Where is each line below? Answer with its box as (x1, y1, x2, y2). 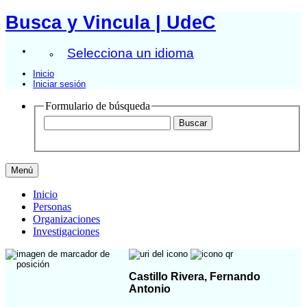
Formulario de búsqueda (45, 99, 150, 112)
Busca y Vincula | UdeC (5, 12, 216, 33)
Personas (33, 201, 71, 213)
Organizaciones (33, 213, 100, 225)
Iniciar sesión (33, 78, 86, 89)
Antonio (129, 282, 171, 295)
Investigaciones (33, 225, 99, 238)
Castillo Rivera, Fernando (129, 270, 260, 282)
